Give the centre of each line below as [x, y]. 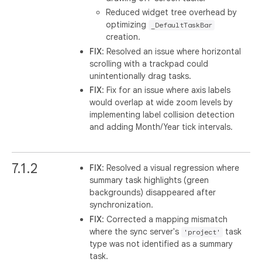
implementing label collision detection [162, 115]
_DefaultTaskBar [182, 25]
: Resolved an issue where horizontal [172, 51]
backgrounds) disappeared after [153, 192]
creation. [123, 37]
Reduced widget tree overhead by [172, 12]
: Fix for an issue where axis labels [166, 90]
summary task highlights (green [149, 180]
